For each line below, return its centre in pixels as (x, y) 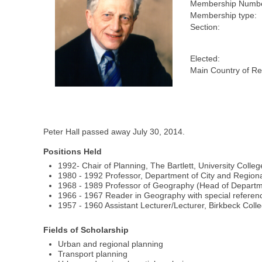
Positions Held (73, 152)
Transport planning (93, 254)
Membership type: (223, 15)
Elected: (205, 59)
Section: (205, 27)
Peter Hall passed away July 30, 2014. (114, 132)
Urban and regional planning (111, 244)
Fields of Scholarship (86, 230)
